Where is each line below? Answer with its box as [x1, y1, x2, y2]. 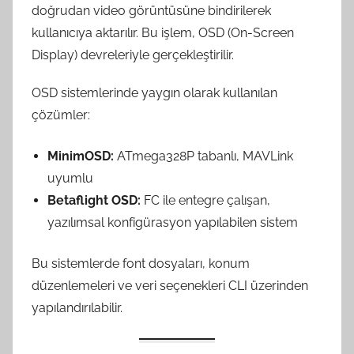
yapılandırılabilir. [32, 299, 122, 315]
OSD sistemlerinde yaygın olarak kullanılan [32, 85, 277, 100]
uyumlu [47, 170, 93, 186]
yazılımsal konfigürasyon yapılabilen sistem [47, 214, 298, 230]
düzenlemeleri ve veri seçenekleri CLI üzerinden [32, 277, 308, 293]
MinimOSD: [47, 148, 114, 164]
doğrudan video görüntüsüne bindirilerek [32, 2, 271, 18]
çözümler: [32, 107, 90, 122]
